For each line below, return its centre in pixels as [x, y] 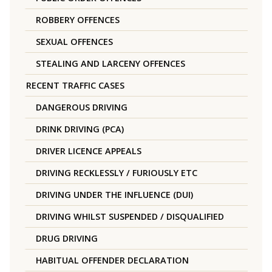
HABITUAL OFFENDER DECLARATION [112, 260]
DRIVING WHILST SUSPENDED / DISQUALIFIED [130, 217]
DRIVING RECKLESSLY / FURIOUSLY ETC [117, 173]
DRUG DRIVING [67, 239]
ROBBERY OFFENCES [78, 20]
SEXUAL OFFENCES [74, 42]
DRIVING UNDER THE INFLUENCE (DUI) [114, 195]
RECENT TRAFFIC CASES [75, 86]
